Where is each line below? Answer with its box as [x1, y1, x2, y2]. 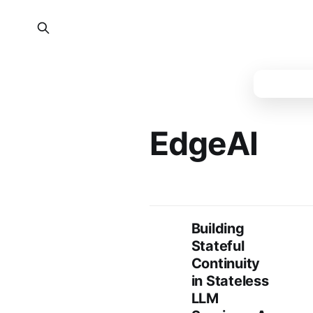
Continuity [191, 255, 260, 272]
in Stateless [191, 272, 269, 289]
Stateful [191, 238, 245, 254]
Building [191, 220, 245, 237]
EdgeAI [149, 124, 258, 163]
